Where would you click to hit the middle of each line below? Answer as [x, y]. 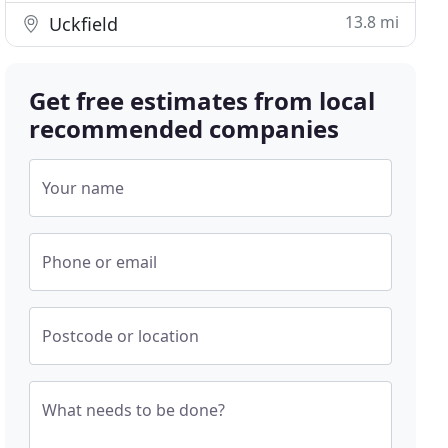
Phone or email [100, 262]
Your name [83, 188]
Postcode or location [121, 336]
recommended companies [184, 128]
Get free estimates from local [202, 100]
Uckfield [81, 24]
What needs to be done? [134, 410]
